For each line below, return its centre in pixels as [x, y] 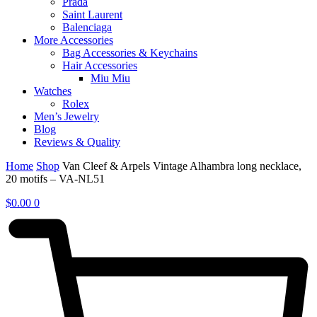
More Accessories [74, 40]
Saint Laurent [92, 15]
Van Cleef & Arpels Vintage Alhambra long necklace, [182, 166]
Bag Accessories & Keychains [130, 53]
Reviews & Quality [77, 142]
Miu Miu [110, 79]
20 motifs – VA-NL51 [55, 179]
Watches [53, 91]
